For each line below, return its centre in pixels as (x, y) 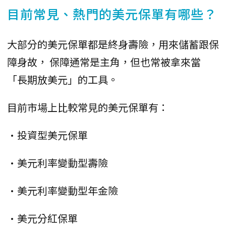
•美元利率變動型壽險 (58, 162)
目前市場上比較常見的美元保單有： (88, 107)
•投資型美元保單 (47, 135)
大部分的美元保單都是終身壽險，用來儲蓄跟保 (113, 44)
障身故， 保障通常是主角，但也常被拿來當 (104, 62)
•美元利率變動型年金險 (63, 190)
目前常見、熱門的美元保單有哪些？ (112, 13)
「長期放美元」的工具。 (63, 79)
